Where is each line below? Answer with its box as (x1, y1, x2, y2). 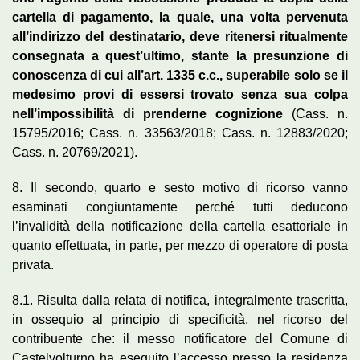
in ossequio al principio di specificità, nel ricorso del (12, 312, 348, 326)
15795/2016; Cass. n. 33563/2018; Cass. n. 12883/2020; (12, 125, 348, 140)
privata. (12, 257, 54, 272)
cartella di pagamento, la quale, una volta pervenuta (12, 10, 348, 24)
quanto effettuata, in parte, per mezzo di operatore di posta (12, 238, 348, 252)
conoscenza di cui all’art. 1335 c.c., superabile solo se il (12, 67, 348, 82)
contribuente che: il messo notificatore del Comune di (12, 331, 348, 346)
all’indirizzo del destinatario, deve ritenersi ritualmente (12, 29, 348, 43)
